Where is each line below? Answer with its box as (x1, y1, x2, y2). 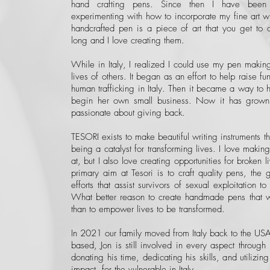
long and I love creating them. (71, 34, 184, 47)
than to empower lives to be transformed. (71, 203, 225, 216)
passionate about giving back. (71, 107, 188, 119)
